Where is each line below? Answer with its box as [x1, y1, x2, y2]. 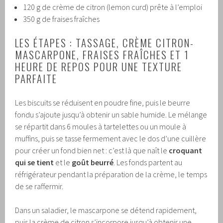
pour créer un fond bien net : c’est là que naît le [15, 145, 169, 156]
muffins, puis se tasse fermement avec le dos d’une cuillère [15, 133, 207, 144]
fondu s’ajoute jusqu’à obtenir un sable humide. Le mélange [15, 110, 208, 120]
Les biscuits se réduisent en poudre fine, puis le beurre [15, 98, 191, 108]
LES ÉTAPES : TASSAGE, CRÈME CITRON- [15, 35, 195, 51]
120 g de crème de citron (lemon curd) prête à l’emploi [23, 2, 203, 12]
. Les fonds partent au [113, 157, 183, 168]
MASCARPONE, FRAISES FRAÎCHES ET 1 [15, 47, 190, 63]
